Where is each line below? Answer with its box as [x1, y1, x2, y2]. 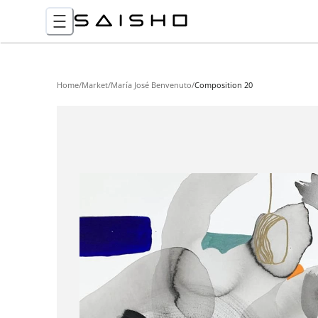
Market [82, 79, 108, 90]
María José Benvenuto [111, 79, 192, 90]
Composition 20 [194, 79, 253, 90]
